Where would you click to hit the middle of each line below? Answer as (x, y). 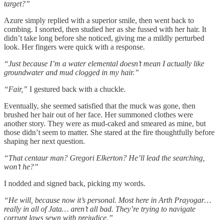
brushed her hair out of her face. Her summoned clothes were (98, 114)
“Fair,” (16, 89)
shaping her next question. (44, 141)
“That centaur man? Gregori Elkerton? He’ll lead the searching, (104, 158)
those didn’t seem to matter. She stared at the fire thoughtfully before (109, 132)
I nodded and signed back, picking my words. (75, 183)
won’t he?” (21, 166)
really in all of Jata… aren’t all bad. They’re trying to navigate (100, 209)
